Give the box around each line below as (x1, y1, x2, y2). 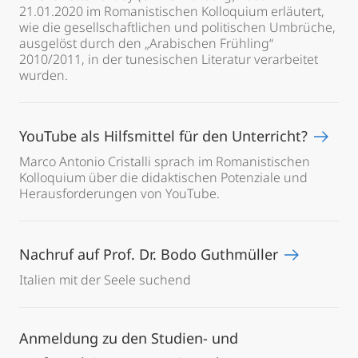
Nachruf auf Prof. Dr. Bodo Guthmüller (19, 245, 282, 264)
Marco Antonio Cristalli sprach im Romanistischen (19, 153, 310, 170)
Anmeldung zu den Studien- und (19, 328, 238, 348)
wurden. (19, 66, 68, 84)
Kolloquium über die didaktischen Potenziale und (19, 169, 308, 186)
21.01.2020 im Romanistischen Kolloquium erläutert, (19, 2, 324, 20)
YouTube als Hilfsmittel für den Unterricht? (19, 126, 312, 145)
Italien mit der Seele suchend (19, 271, 191, 288)
